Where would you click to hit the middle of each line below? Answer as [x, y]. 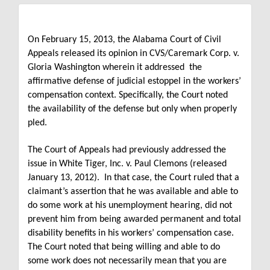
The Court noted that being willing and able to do [124, 247]
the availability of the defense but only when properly [132, 109]
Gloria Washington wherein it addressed [106, 67]
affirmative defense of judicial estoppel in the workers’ [134, 81]
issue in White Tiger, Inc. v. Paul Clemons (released [127, 164]
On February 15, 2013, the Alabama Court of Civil [124, 40]
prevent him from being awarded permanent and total [134, 220]
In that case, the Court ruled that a [172, 178]
